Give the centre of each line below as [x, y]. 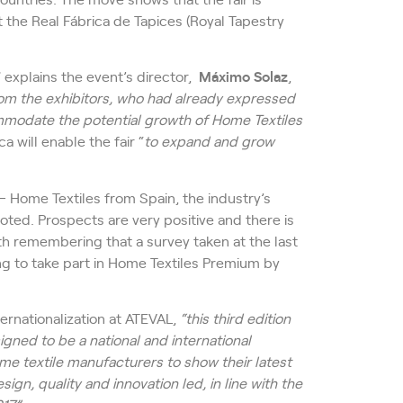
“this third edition [235, 317]
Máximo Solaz [243, 76]
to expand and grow [209, 141]
